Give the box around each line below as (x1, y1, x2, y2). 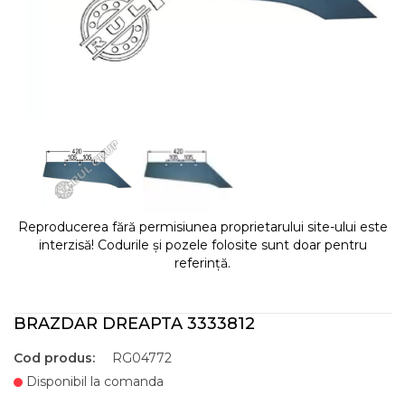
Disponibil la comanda (23, 373, 164, 390)
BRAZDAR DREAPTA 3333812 (14, 314, 255, 334)
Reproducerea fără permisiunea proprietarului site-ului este (17, 219, 388, 235)
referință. (174, 255, 231, 271)
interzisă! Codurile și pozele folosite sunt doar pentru (38, 237, 367, 253)
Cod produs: (14, 350, 95, 366)
